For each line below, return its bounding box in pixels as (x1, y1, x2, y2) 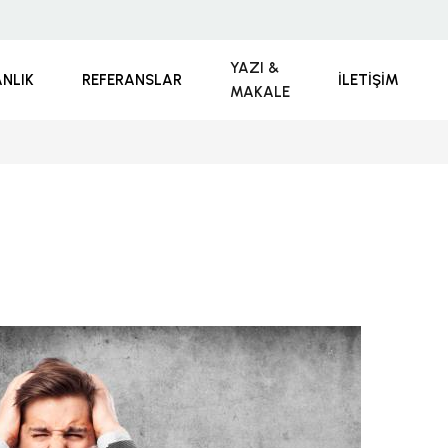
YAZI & (230, 59, 280, 77)
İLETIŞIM (338, 71, 400, 89)
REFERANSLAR (82, 71, 183, 89)
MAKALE (230, 83, 291, 101)
